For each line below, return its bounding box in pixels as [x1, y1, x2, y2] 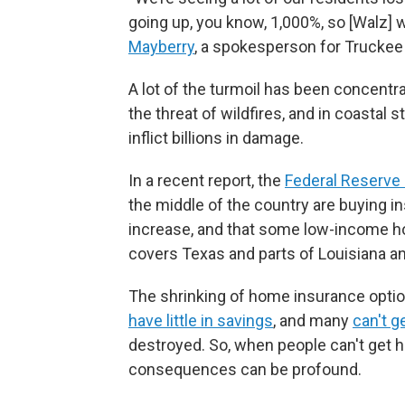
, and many [273, 311, 353, 330]
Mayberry [128, 37, 194, 56]
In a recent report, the [128, 171, 285, 190]
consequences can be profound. [128, 360, 362, 379]
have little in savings [128, 311, 273, 330]
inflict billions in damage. [128, 128, 304, 147]
